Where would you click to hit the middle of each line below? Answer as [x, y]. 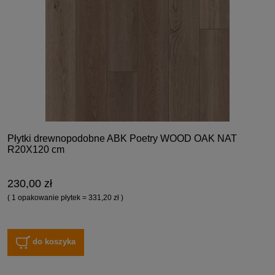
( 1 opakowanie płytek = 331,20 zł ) [65, 197]
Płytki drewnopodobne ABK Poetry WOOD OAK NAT [122, 138]
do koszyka [54, 242]
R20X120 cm [36, 149]
